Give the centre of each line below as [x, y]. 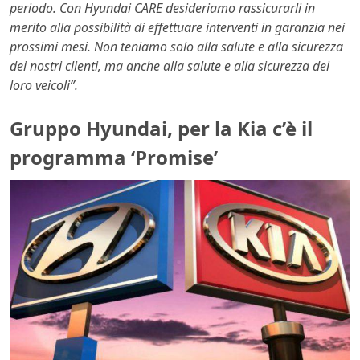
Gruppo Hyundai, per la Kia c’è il [161, 129]
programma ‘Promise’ [114, 157]
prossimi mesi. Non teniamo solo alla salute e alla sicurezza [176, 47]
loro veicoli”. [44, 86]
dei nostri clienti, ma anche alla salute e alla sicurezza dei [170, 66]
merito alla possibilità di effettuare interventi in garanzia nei [177, 28]
